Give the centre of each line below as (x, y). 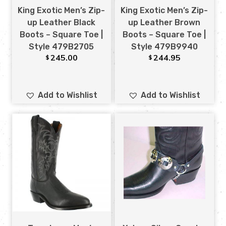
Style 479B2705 (62, 46)
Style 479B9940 (164, 46)
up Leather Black (62, 22)
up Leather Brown (164, 22)
